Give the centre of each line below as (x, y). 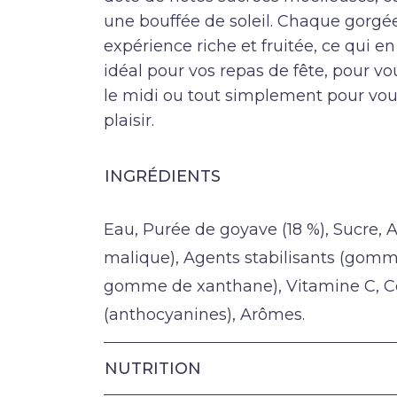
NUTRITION (153, 368)
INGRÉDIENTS (163, 176)
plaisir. (129, 120)
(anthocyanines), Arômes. (204, 314)
